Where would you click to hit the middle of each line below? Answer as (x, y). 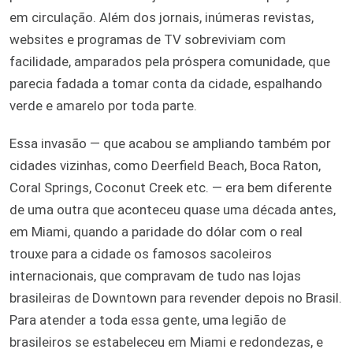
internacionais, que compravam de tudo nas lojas (155, 275)
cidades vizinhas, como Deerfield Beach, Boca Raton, (165, 165)
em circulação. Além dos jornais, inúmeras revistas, (162, 17)
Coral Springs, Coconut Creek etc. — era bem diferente (171, 187)
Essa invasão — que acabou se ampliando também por (170, 143)
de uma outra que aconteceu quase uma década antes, (173, 209)
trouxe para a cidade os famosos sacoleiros (141, 253)
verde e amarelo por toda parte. (103, 105)
